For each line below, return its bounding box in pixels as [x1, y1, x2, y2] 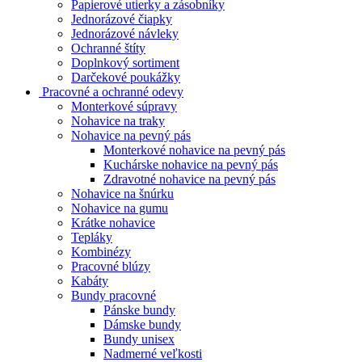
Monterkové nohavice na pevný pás [103, 143, 285, 158]
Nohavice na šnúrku [71, 187, 174, 201]
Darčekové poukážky [71, 70, 180, 85]
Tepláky [71, 230, 112, 245]
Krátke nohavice [71, 216, 155, 230]
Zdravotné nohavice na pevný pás [103, 172, 276, 187]
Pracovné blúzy [71, 259, 150, 274]
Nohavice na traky [71, 114, 165, 128]
